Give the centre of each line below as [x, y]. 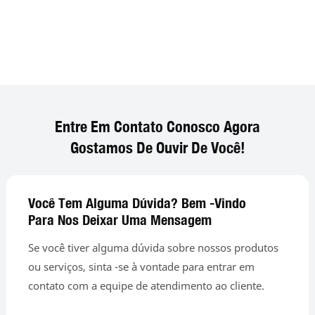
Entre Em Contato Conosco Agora [157, 127]
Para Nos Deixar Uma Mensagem [120, 219]
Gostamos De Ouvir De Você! [157, 148]
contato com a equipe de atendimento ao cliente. [147, 286]
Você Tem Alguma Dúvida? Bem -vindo [137, 202]
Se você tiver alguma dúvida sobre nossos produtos [154, 248]
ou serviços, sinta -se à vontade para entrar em [142, 267]
